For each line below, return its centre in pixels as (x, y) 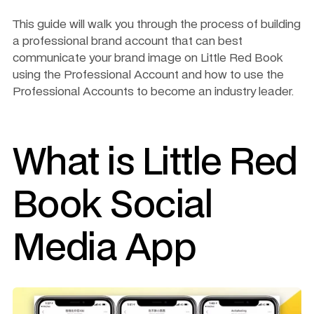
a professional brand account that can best (128, 41)
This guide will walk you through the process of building (157, 25)
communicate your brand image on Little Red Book (148, 58)
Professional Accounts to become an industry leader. (153, 92)
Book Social (113, 206)
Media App (105, 249)
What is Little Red (155, 164)
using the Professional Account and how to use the (148, 75)
